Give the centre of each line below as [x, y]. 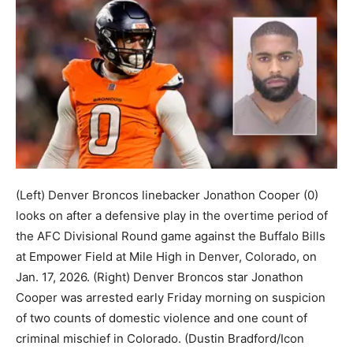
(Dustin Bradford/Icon [244, 339]
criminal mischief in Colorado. [98, 339]
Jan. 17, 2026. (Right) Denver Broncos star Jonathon [160, 277]
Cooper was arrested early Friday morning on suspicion [171, 298]
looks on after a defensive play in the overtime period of [172, 216]
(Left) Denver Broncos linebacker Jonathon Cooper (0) [167, 195]
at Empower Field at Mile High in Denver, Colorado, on [166, 257]
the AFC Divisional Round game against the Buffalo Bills [171, 236]
